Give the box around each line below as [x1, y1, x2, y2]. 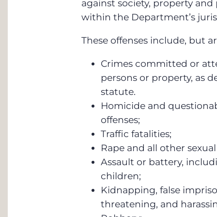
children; [100, 170, 141, 182]
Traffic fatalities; [100, 128, 171, 140]
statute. [100, 86, 136, 98]
